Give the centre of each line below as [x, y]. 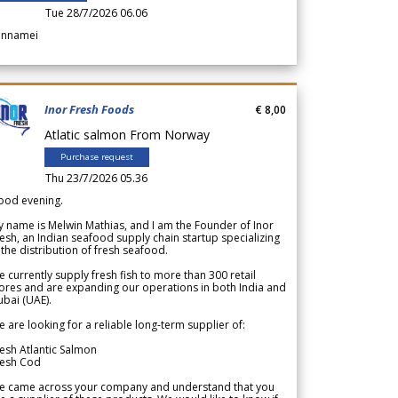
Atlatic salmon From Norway [131, 134]
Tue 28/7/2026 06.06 [96, 12]
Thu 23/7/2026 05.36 [96, 178]
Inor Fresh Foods [89, 109]
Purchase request [97, 156]
